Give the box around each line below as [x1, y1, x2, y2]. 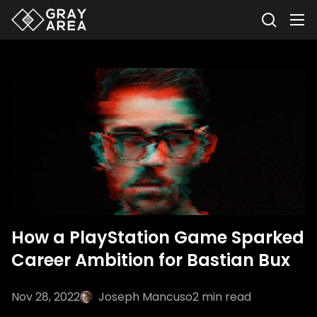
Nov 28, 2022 [11, 289, 80, 305]
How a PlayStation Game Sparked [11, 226, 304, 249]
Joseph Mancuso [98, 289, 192, 305]
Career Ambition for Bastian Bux [11, 248, 290, 272]
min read [199, 289, 251, 305]
